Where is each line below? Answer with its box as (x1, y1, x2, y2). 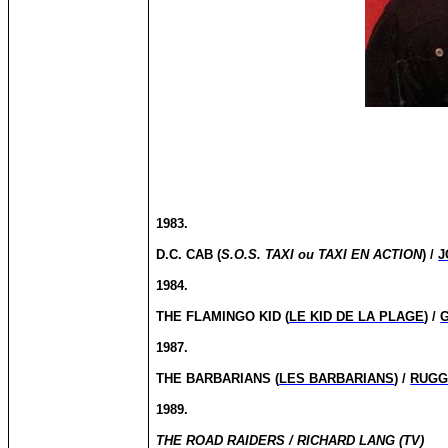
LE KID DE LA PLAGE (289, 309, 425, 324)
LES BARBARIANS (279, 371, 395, 386)
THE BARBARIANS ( (156, 371, 280, 386)
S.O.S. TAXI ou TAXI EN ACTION (221, 247, 423, 262)
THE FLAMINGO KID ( (156, 309, 290, 324)
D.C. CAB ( (156, 247, 222, 262)
